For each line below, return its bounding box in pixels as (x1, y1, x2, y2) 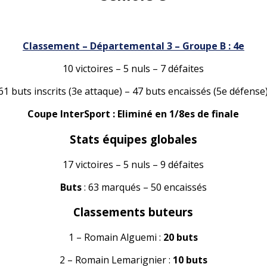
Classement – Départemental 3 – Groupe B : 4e (22, 39, 244, 53)
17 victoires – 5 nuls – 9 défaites (63, 157, 204, 171)
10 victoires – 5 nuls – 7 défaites (63, 62, 204, 76)
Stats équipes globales (69, 131, 197, 147)
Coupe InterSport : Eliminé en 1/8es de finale (27, 107, 240, 121)
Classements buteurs (73, 204, 194, 220)
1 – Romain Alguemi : (69, 231, 164, 244)
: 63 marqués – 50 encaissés (81, 180, 207, 194)
